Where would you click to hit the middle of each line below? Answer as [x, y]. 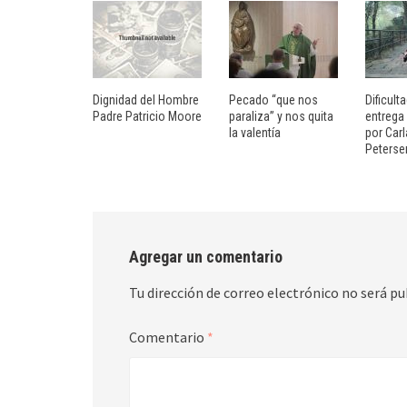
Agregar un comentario [206, 257]
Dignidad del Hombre [146, 100]
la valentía [255, 133]
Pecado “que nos [273, 100]
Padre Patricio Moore [147, 116]
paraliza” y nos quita [281, 116]
